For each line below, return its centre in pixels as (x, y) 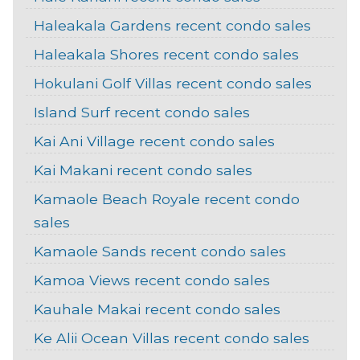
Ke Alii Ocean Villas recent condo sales (171, 338)
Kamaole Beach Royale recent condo (166, 199)
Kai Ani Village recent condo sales (154, 141)
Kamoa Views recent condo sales (151, 280)
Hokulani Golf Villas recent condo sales (172, 84)
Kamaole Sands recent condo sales (160, 252)
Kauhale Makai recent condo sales (157, 309)
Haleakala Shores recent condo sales (166, 55)
